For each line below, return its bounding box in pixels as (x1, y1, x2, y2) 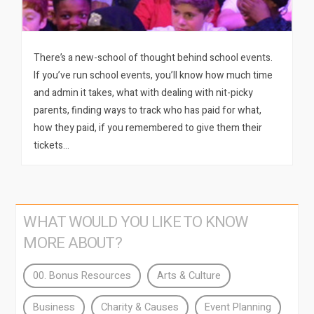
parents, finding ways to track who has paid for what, (34, 103, 262, 118)
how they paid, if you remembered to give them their (34, 121, 263, 136)
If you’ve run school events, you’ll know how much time (34, 68, 273, 83)
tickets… (34, 138, 70, 153)
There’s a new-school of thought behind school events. (34, 50, 273, 66)
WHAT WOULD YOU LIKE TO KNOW (23, 211, 249, 234)
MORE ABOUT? (23, 232, 122, 255)
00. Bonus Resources (33, 268, 132, 284)
